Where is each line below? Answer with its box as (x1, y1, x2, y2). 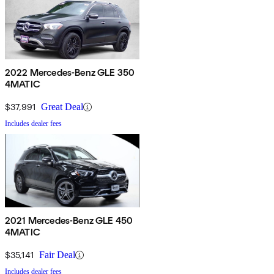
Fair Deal (39, 250, 75, 261)
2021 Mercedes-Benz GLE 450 (5, 215, 133, 227)
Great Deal (41, 102, 83, 113)
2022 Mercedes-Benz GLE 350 (5, 67, 135, 79)
